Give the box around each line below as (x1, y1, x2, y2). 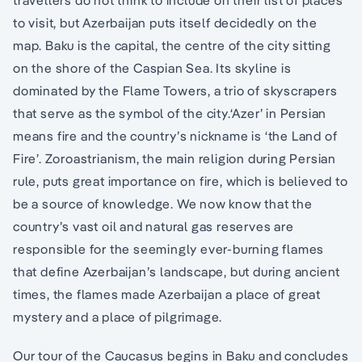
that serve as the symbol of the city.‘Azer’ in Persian (13, 105, 327, 122)
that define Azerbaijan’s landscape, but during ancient (13, 263, 341, 280)
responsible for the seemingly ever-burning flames (13, 241, 325, 258)
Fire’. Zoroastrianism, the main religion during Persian (13, 150, 336, 167)
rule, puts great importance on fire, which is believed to (13, 173, 348, 190)
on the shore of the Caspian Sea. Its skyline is (13, 60, 292, 77)
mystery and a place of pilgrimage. (13, 309, 223, 326)
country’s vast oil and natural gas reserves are (13, 218, 294, 235)
